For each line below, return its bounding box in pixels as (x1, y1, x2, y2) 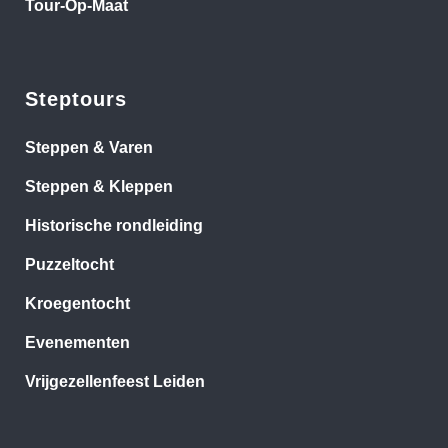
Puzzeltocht (25, 256, 114, 274)
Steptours (25, 88, 127, 111)
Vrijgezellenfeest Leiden (25, 373, 205, 391)
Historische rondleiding (25, 217, 203, 235)
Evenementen (25, 334, 130, 352)
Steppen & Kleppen (25, 178, 173, 196)
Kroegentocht (25, 295, 130, 313)
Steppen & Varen (25, 139, 153, 157)
